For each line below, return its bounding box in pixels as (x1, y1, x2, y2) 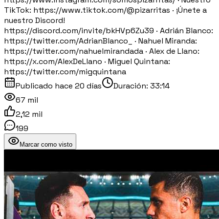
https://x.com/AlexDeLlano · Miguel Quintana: (4, 56, 170, 66)
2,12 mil (16, 109, 43, 119)
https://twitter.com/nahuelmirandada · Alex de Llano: (4, 45, 199, 56)
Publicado (16, 80, 55, 91)
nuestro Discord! (4, 15, 65, 25)
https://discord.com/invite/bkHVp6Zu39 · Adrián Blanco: (4, 25, 213, 36)
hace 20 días (55, 80, 102, 91)
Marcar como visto (20, 140, 72, 148)
